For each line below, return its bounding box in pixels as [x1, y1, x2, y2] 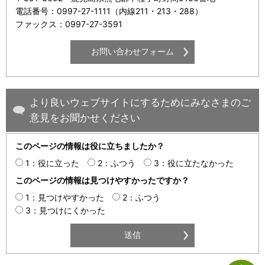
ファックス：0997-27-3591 [15, 19, 122, 30]
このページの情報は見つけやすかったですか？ [15, 174, 189, 185]
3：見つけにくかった [25, 205, 105, 215]
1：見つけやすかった [25, 192, 104, 202]
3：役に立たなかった [154, 157, 234, 168]
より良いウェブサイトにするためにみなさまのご [30, 96, 251, 108]
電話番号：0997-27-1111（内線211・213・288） [15, 6, 203, 17]
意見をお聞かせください [30, 111, 140, 124]
